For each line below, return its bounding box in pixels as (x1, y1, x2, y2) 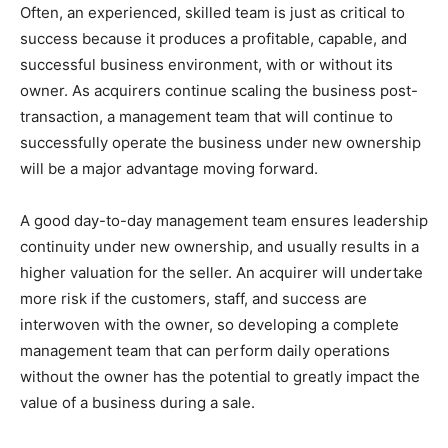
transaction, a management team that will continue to (20, 107, 393, 126)
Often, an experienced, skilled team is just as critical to (20, 3, 405, 22)
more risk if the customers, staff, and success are (20, 289, 367, 308)
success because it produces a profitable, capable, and (20, 29, 407, 48)
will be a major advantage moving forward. (20, 159, 318, 178)
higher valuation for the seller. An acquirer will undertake (20, 263, 423, 282)
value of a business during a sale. (20, 393, 255, 412)
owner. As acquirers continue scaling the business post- (20, 81, 418, 100)
